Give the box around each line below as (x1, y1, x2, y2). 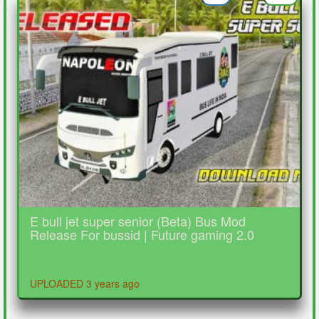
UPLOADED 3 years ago (30, 276, 140, 291)
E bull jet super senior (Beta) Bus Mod (30, 211, 246, 230)
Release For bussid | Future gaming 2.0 (30, 225, 254, 244)
